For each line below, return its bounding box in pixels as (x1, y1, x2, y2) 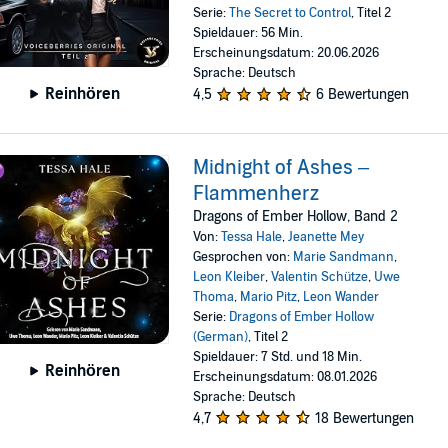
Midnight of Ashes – (193, 155, 370, 180)
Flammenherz (193, 181, 320, 206)
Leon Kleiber (193, 268, 266, 285)
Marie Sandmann (293, 248, 395, 265)
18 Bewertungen (315, 409, 415, 427)
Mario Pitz (240, 288, 298, 305)
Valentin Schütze (271, 268, 369, 285)
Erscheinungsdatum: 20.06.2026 (193, 45, 380, 62)
